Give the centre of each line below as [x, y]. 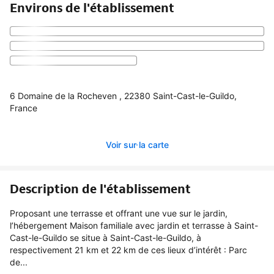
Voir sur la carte [137, 144]
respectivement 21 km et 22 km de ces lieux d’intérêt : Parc [128, 250]
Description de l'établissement [100, 189]
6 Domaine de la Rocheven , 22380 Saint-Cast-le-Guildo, [123, 95]
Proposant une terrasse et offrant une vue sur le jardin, [119, 213]
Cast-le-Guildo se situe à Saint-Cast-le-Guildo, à [106, 237]
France [24, 108]
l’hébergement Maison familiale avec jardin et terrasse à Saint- [134, 225]
